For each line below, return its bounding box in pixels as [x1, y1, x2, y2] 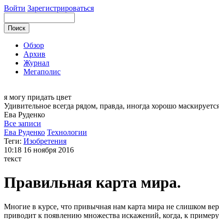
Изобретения [23, 137, 66, 145]
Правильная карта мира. [4, 174, 181, 192]
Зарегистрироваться [27, 4, 94, 12]
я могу [4, 93, 27, 101]
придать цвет [27, 93, 71, 101]
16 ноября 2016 [23, 146, 74, 154]
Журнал [23, 59, 49, 67]
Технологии [47, 128, 87, 136]
